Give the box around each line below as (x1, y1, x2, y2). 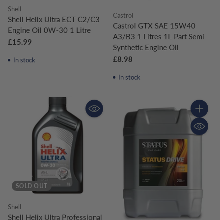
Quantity (190, 112, 218, 122)
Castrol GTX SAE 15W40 (113, 21, 195, 30)
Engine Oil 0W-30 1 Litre (8, 25, 91, 34)
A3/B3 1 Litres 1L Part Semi (113, 31, 204, 41)
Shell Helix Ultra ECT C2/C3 (8, 14, 100, 24)
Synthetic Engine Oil (113, 42, 179, 52)
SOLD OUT (16, 182, 48, 189)
